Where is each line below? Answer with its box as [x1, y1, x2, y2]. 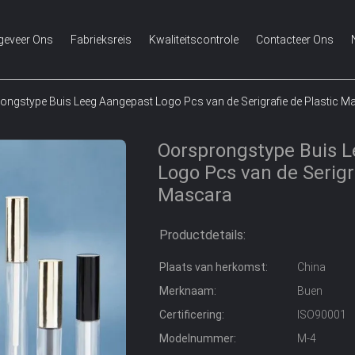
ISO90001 [297, 308, 346, 321]
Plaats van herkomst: [159, 261, 268, 273]
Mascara [158, 184, 232, 206]
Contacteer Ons [256, 33, 334, 46]
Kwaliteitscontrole [149, 33, 239, 46]
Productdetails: [159, 227, 246, 242]
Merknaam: [159, 284, 216, 297]
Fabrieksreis [71, 33, 132, 46]
